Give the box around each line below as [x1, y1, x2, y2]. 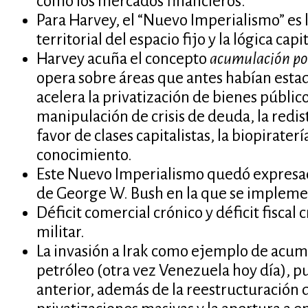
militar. [36, 223, 85, 241]
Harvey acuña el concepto [36, 50, 210, 68]
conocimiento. [36, 146, 132, 164]
